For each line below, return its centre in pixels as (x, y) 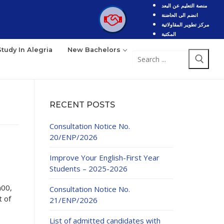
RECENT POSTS (82, 104)
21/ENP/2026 (73, 200)
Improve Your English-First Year (104, 157)
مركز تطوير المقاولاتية (185, 24)
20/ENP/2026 (73, 137)
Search (143, 55)
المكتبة (169, 34)
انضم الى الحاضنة (180, 15)
